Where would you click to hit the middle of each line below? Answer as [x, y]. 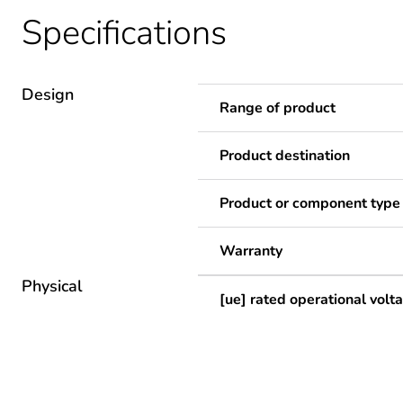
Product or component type [310, 203]
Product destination [285, 155]
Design [48, 94]
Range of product [278, 107]
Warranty [251, 251]
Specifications [124, 32]
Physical [52, 286]
